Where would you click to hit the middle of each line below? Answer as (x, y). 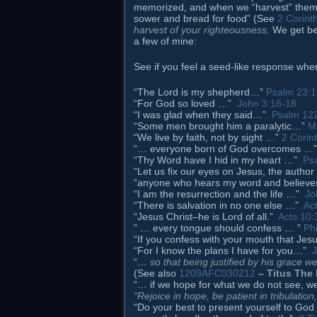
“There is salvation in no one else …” (219, 206)
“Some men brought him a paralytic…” (221, 126)
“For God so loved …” (185, 104)
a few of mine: (165, 41)
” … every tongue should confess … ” (219, 228)
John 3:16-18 (267, 104)
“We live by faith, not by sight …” (208, 138)
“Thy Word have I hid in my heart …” (218, 160)
